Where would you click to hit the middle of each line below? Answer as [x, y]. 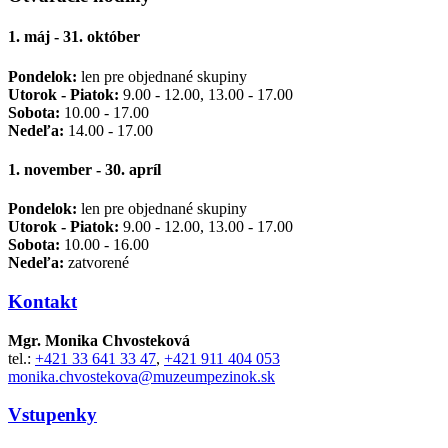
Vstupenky [52, 415]
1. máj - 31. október [74, 37]
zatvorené [96, 263]
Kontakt [42, 301]
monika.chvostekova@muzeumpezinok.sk [141, 376]
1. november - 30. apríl [84, 169]
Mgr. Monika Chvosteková [99, 340]
